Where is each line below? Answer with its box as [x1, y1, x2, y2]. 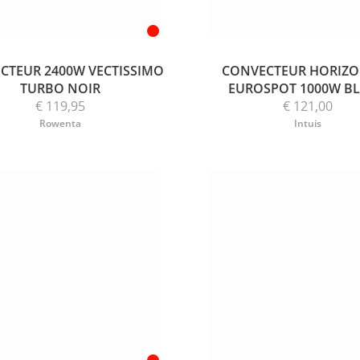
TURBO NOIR [20, 79, 101, 97]
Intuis [293, 116, 321, 130]
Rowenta [39, 116, 82, 130]
